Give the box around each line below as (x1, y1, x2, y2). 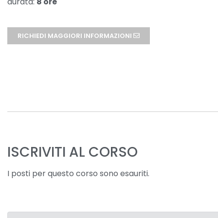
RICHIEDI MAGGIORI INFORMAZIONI (18, 31, 133, 40)
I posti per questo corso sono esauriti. (7, 168, 149, 179)
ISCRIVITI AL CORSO (7, 143, 138, 162)
